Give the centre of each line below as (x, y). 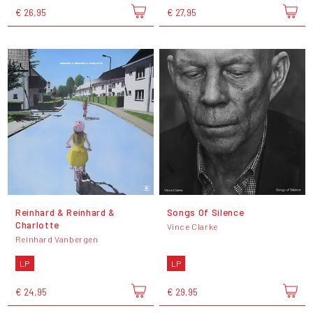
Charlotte (37, 225)
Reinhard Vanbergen (57, 239)
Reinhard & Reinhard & (65, 212)
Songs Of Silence (205, 212)
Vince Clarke (192, 226)
